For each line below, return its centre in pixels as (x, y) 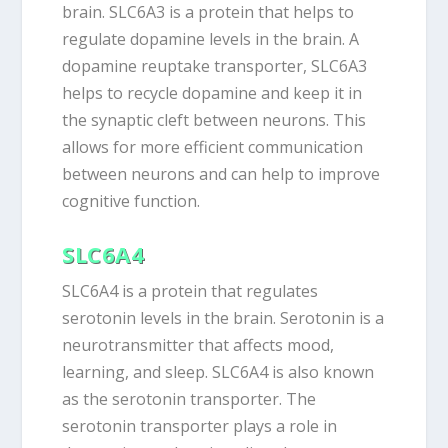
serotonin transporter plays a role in (200, 426)
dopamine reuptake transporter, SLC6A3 (215, 65)
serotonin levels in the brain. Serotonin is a (223, 318)
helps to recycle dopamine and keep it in (212, 92)
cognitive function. (131, 200)
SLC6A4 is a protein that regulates (190, 291)
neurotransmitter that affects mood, (198, 345)
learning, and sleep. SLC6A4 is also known (218, 372)
